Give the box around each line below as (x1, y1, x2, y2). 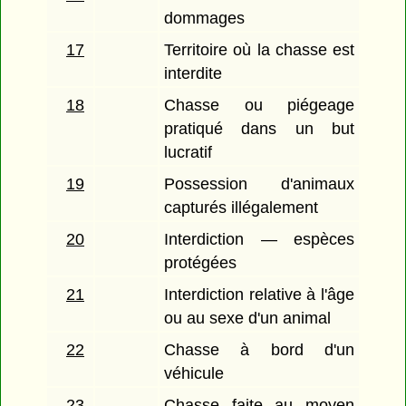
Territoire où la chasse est (164, 41, 354, 60)
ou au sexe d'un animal (164, 309, 332, 328)
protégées (164, 254, 237, 273)
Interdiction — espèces (164, 230, 354, 249)
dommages (164, 9, 246, 28)
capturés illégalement (164, 198, 319, 217)
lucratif (164, 143, 213, 162)
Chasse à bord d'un (164, 341, 354, 360)
